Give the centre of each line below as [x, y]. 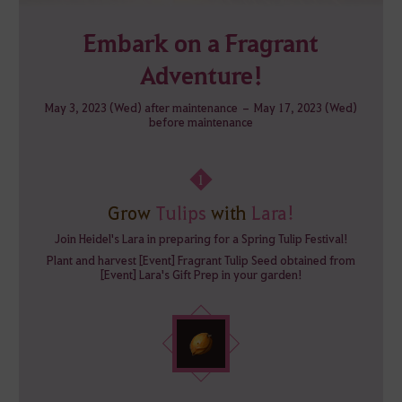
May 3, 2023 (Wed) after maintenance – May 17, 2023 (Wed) [201, 107]
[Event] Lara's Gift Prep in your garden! [201, 274]
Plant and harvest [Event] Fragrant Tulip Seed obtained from [201, 259]
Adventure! [201, 74]
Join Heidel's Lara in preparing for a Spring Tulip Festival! [201, 238]
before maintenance [201, 121]
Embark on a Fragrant [201, 42]
